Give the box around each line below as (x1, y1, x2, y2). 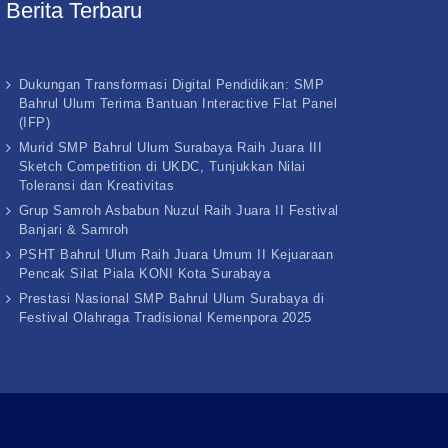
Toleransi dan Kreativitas (18, 178, 175, 193)
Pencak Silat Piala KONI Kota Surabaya (18, 266, 271, 281)
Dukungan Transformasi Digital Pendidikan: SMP (18, 77, 325, 92)
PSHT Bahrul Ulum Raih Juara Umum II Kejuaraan (18, 247, 334, 262)
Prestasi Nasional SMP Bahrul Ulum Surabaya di (18, 291, 325, 306)
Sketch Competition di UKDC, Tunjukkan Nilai (18, 159, 306, 174)
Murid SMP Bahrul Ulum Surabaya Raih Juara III (18, 140, 323, 155)
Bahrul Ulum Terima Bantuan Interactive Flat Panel (18, 96, 338, 111)
